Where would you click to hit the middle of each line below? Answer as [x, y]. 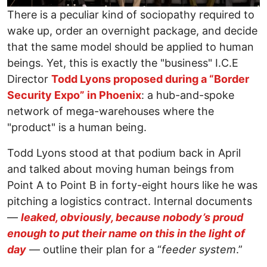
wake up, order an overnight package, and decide [132, 31]
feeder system [199, 250]
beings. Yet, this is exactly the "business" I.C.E [123, 63]
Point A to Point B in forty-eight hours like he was [132, 185]
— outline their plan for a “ [94, 250]
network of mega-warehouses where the [111, 111]
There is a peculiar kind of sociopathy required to [131, 15]
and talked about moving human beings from [121, 169]
